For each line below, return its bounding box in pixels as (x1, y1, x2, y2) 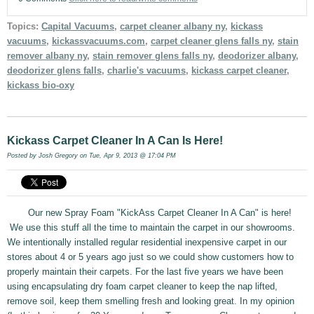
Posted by (7, 152, 39, 160)
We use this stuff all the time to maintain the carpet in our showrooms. (7, 222, 295, 233)
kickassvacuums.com (52, 36, 145, 47)
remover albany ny (7, 50, 87, 62)
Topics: (7, 21, 41, 32)
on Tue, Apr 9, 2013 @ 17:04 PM (78, 152, 176, 160)
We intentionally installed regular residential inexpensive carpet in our (7, 237, 287, 248)
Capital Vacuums (41, 21, 114, 32)
